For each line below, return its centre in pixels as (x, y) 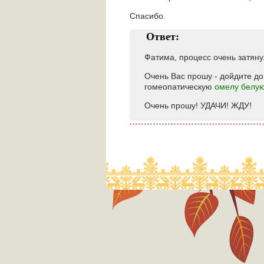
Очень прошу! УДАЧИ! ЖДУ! (198, 105)
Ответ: (163, 37)
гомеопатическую (179, 87)
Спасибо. (148, 16)
